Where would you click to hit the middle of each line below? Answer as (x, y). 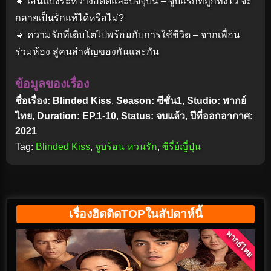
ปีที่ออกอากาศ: (221, 116)
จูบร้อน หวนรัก (126, 147)
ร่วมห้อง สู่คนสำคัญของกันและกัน (87, 52)
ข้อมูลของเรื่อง (52, 84)
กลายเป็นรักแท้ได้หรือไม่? (70, 18)
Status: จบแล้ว (153, 116)
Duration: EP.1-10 (77, 116)
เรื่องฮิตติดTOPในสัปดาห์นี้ (135, 214)
